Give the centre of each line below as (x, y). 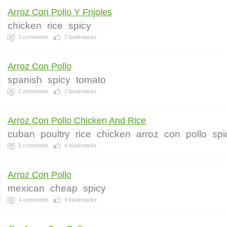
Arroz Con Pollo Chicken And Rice (77, 121)
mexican (26, 188)
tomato (91, 80)
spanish (25, 80)
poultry (55, 134)
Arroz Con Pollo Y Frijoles (60, 12)
